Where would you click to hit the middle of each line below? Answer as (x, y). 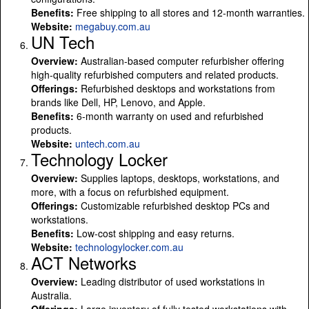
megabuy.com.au (113, 26)
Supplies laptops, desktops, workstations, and (179, 178)
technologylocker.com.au (129, 247)
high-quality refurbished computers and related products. (155, 74)
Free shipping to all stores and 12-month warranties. (189, 12)
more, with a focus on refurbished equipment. (130, 191)
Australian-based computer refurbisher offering (181, 60)
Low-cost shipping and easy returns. (154, 233)
